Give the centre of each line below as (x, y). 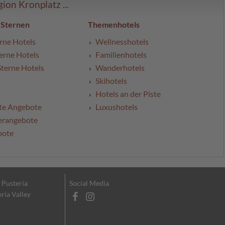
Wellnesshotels (122, 42)
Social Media (89, 183)
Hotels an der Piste (128, 94)
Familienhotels (121, 55)
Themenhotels (114, 25)
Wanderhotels (120, 68)
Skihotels (111, 81)
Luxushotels (117, 107)
